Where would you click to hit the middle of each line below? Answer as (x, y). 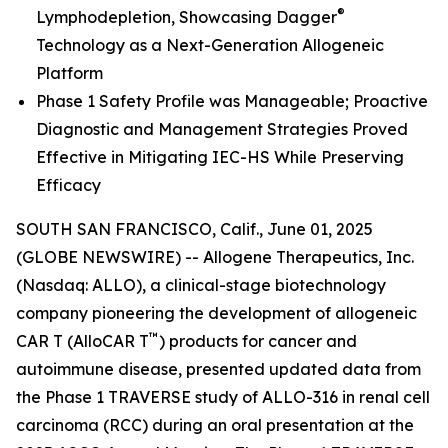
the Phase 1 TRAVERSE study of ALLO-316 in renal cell (223, 397)
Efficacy (68, 185)
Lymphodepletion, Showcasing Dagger (186, 17)
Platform (69, 73)
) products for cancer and (258, 341)
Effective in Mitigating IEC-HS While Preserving (220, 157)
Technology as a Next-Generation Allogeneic (210, 45)
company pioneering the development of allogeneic (216, 313)
